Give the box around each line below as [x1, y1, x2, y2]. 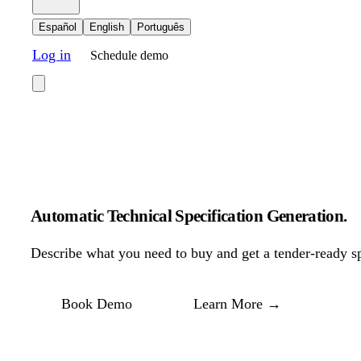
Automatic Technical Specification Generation [31, 206, 344, 226]
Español [39, 21, 77, 33]
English [89, 21, 124, 33]
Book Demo [61, 296, 132, 313]
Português [137, 21, 185, 33]
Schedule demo [90, 48, 168, 62]
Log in [32, 47, 71, 63]
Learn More [193, 296, 263, 313]
